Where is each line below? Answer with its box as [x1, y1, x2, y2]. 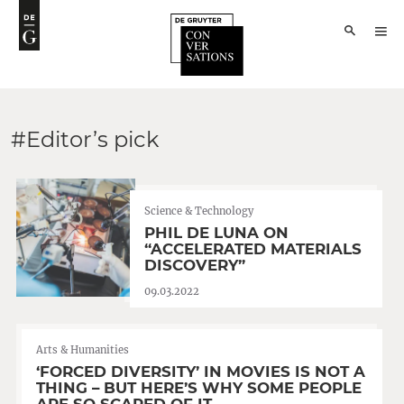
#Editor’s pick [11, 126, 159, 152]
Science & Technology [144, 205, 253, 217]
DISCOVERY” [144, 256, 245, 274]
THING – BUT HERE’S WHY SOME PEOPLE [36, 379, 362, 398]
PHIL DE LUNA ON [144, 224, 289, 242]
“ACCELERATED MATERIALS [144, 240, 362, 258]
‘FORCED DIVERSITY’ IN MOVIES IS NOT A [36, 363, 365, 381]
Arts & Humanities [36, 344, 129, 357]
